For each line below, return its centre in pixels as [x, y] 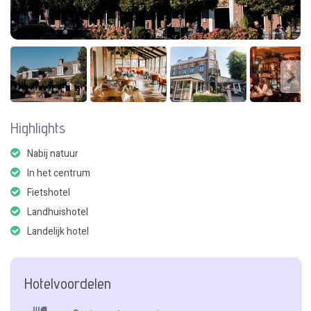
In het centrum [59, 173]
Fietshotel [49, 193]
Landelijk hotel [58, 232]
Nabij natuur [53, 154]
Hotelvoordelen [68, 283]
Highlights [38, 128]
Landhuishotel [58, 212]
